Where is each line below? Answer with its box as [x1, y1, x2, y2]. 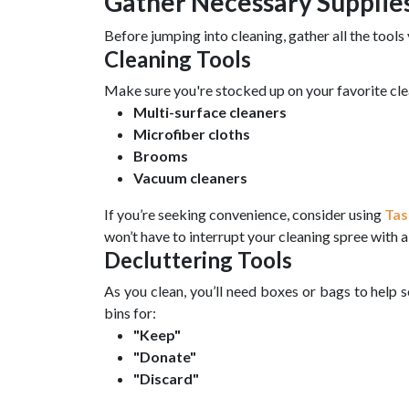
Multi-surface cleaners [133, 103, 287, 121]
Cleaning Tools [104, 46, 251, 73]
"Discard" [133, 370, 199, 388]
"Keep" [133, 326, 181, 344]
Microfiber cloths [133, 125, 250, 143]
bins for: [104, 304, 156, 322]
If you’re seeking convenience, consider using [104, 205, 385, 224]
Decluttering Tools [104, 246, 292, 274]
